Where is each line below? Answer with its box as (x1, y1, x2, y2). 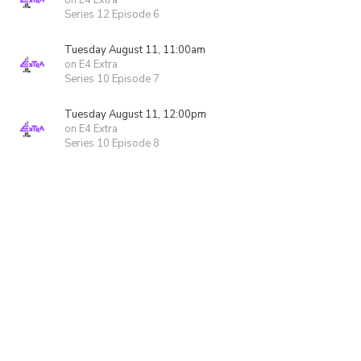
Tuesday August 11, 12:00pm (64, 107, 206, 122)
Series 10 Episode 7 (64, 72, 160, 86)
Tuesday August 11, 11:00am (64, 43, 205, 57)
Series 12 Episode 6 (64, 7, 160, 22)
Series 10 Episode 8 (64, 136, 160, 151)
